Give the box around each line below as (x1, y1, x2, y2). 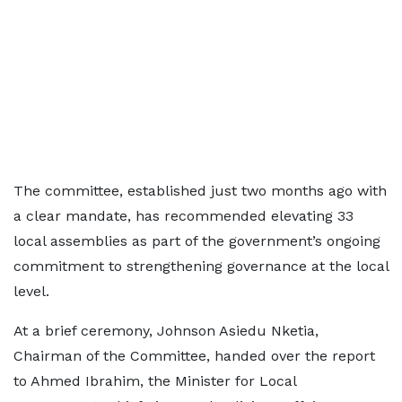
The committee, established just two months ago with (13, 182, 387, 199)
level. (13, 283, 49, 300)
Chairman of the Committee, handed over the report (13, 347, 375, 364)
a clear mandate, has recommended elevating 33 (13, 207, 354, 224)
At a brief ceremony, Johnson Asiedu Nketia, (13, 322, 319, 339)
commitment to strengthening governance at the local (13, 258, 389, 275)
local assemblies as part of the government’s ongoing (13, 232, 380, 249)
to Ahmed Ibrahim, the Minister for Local (13, 372, 296, 389)
